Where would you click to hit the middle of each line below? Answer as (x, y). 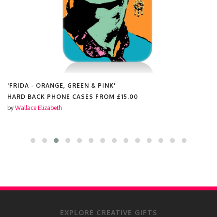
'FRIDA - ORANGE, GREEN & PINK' (62, 85)
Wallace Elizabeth (38, 108)
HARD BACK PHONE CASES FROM (62, 97)
